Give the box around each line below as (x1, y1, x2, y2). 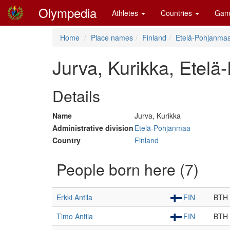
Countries (161, 8, 194, 18)
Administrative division (52, 123, 133, 133)
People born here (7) (56, 158, 199, 180)
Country (52, 135, 81, 145)
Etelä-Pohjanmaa (135, 123, 190, 133)
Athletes (112, 8, 140, 18)
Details (52, 85, 100, 107)
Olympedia (39, 4, 97, 22)
